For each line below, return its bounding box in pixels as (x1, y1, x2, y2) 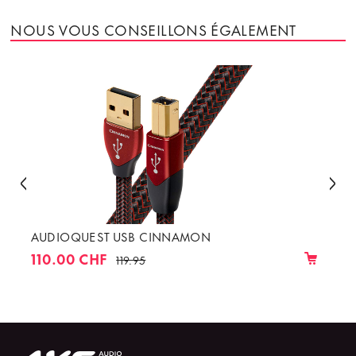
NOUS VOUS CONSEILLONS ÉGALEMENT (10, 17, 296, 41)
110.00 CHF (30, 247, 108, 270)
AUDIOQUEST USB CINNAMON (30, 226, 211, 246)
